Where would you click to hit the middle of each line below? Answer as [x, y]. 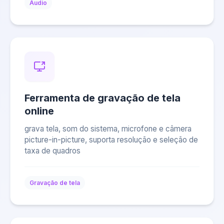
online [39, 111]
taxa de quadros [52, 151]
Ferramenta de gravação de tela [102, 98]
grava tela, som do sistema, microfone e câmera [108, 129]
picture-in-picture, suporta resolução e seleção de [111, 140]
